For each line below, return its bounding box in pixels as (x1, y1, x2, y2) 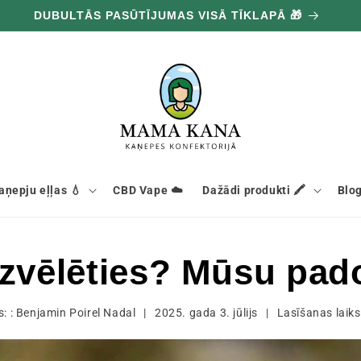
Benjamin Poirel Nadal (15, 306, 136, 319)
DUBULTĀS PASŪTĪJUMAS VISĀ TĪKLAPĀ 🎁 (34, 9, 302, 22)
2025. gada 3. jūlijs (154, 306, 258, 319)
